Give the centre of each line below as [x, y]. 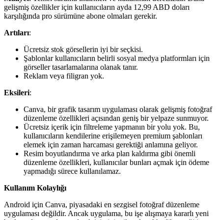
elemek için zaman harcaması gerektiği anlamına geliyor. [111, 145]
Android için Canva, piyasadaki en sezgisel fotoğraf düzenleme [102, 205]
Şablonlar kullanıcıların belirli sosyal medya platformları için [117, 58]
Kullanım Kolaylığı [35, 188]
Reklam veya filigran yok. [64, 76]
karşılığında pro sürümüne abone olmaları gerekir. [81, 16]
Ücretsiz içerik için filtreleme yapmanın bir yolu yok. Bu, [112, 127]
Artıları [16, 33]
